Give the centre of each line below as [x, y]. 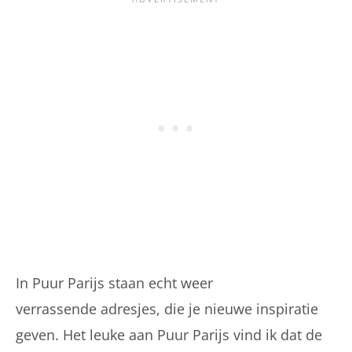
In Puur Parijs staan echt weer [114, 282]
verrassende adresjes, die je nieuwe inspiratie [167, 308]
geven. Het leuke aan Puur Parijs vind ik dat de [169, 334]
